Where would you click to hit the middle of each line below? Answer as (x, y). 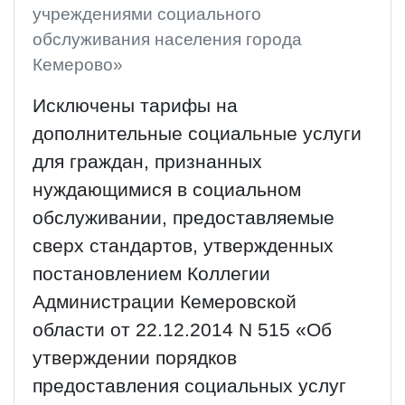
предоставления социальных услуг (189, 386)
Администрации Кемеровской (165, 302)
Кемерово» (78, 65)
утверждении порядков (135, 358)
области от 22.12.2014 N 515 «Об (182, 330)
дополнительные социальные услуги (197, 134)
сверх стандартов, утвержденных (183, 246)
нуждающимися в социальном (167, 190)
